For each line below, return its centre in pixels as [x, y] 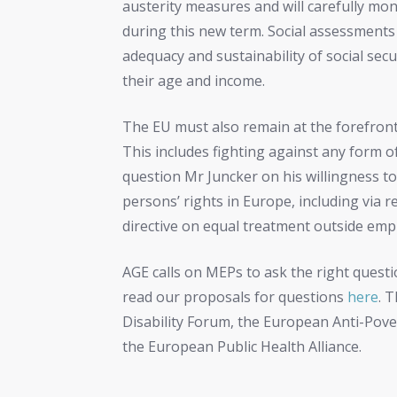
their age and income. [194, 81]
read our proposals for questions [235, 297]
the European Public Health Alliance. [242, 347]
